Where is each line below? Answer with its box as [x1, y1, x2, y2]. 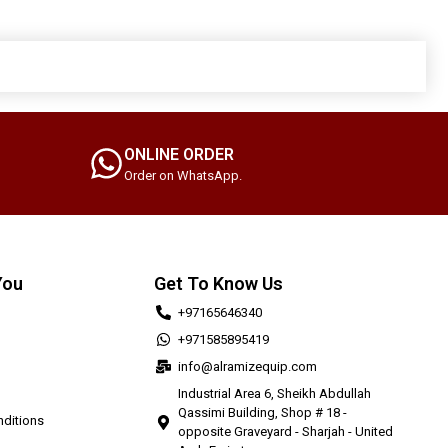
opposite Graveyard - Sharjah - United [177, 424, 393, 440]
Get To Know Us [154, 273, 283, 295]
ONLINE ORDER [124, 145, 234, 165]
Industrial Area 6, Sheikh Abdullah [177, 386, 371, 402]
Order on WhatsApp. [124, 168, 242, 184]
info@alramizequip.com [177, 359, 317, 375]
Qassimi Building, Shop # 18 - [177, 405, 347, 421]
